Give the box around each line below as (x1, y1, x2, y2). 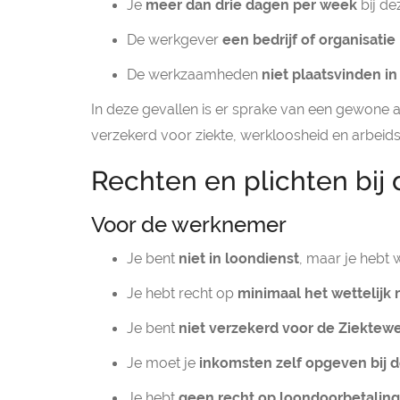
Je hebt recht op (127, 285, 237, 302)
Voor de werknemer (91, 212, 287, 237)
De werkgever (127, 31, 222, 48)
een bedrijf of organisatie (222, 31, 396, 48)
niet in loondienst (179, 250, 299, 267)
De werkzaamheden (127, 66, 262, 83)
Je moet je (127, 354, 199, 371)
